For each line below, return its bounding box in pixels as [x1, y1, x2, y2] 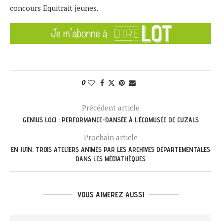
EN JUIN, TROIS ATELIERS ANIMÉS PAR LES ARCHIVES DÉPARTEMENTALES [11, 145, 210, 153]
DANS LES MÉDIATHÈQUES [75, 154, 146, 163]
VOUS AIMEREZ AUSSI [77, 189, 144, 199]
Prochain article [83, 132, 138, 142]
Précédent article [81, 102, 140, 112]
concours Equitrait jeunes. [10, 3, 99, 13]
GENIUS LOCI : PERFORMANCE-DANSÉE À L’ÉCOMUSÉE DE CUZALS [22, 115, 199, 124]
